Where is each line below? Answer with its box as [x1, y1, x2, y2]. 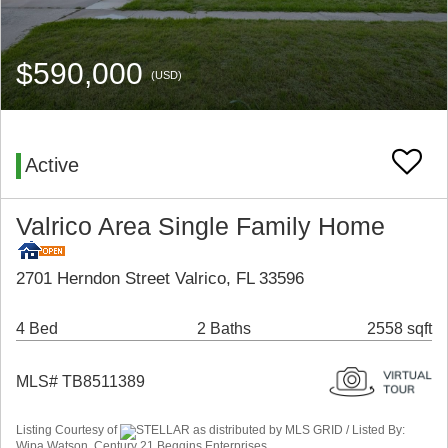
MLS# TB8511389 [16, 373, 145, 391]
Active [25, 154, 79, 177]
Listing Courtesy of [16, 423, 120, 438]
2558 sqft [367, 320, 432, 338]
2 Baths [196, 320, 251, 338]
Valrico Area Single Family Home [16, 213, 385, 241]
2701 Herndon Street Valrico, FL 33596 [16, 269, 304, 289]
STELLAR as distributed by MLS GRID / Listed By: [136, 423, 405, 438]
